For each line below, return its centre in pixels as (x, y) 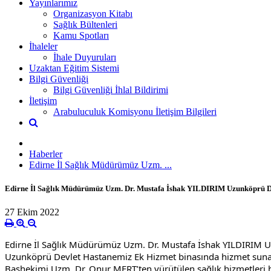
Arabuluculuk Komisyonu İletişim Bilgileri (135, 111)
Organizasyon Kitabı (93, 13)
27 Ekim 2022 (32, 212)
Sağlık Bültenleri (85, 24)
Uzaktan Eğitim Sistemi (74, 68)
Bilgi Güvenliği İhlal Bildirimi (111, 90)
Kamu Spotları (81, 35)
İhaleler (43, 46)
